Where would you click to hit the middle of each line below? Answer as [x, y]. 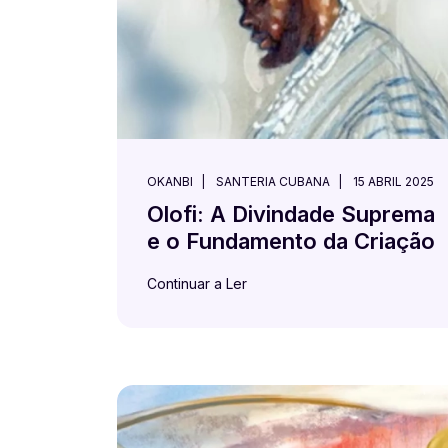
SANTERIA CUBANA [273, 181]
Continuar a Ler [197, 283]
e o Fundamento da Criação [291, 240]
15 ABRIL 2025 [393, 181]
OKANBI [170, 181]
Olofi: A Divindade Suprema [291, 213]
